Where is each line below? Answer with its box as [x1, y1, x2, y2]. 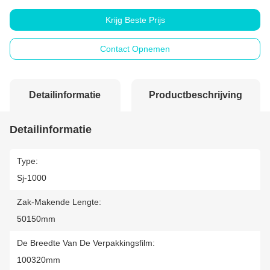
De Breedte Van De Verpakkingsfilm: [17, 238, 155, 248]
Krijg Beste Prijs [105, 14, 165, 25]
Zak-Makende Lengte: [17, 197, 101, 207]
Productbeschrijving [149, 90, 243, 100]
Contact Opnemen [100, 43, 170, 54]
